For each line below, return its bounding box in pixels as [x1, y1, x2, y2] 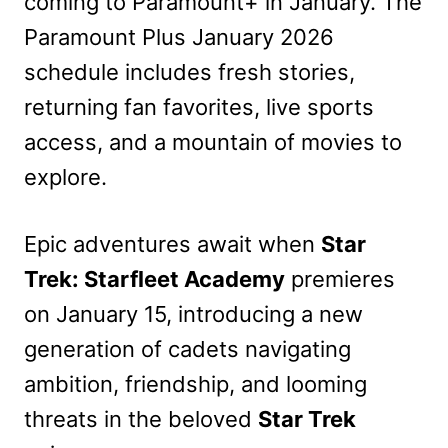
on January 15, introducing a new [24, 300, 363, 327]
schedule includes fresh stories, [24, 58, 355, 85]
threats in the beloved [24, 405, 258, 432]
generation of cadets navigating [24, 335, 351, 362]
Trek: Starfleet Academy [24, 265, 285, 292]
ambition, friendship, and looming [24, 370, 367, 397]
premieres [285, 265, 395, 292]
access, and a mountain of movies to [24, 128, 402, 155]
